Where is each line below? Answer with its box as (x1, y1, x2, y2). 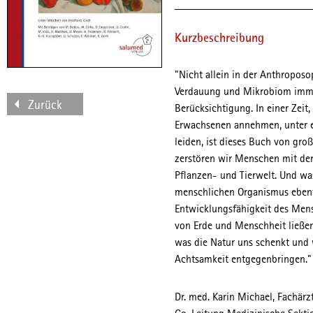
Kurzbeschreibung (175, 32, 264, 45)
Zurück (28, 99, 62, 112)
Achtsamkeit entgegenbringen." (175, 254, 312, 265)
